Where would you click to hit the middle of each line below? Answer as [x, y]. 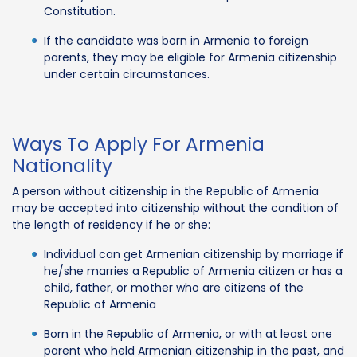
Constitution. [80, 11]
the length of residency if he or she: [111, 224]
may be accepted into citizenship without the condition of [175, 208]
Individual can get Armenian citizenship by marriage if [194, 254]
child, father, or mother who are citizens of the [174, 287]
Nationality [62, 165]
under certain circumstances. [127, 74]
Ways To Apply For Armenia [138, 144]
